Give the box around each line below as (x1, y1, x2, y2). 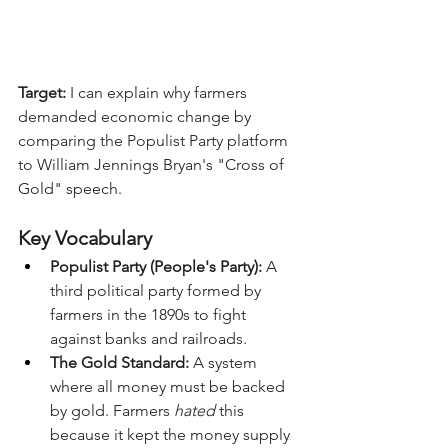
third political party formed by (50, 280, 265, 300)
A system (189, 352, 261, 372)
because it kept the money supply (50, 424, 294, 444)
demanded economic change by (18, 106, 255, 126)
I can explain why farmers (66, 82, 251, 102)
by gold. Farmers (50, 400, 174, 420)
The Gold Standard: (50, 352, 189, 372)
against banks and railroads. (50, 328, 247, 348)
